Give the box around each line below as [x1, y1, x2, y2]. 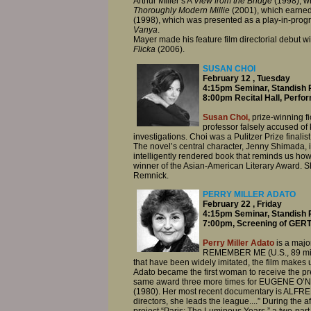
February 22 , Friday [203, 199, 282, 209]
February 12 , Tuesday [203, 73, 290, 83]
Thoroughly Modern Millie [133, 6, 230, 16]
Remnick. [133, 170, 169, 180]
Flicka [133, 44, 158, 55]
